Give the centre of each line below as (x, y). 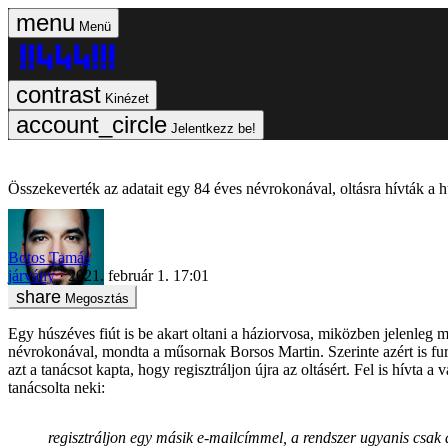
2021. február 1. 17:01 (138, 275)
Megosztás (97, 298)
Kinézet (127, 98)
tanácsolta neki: (56, 387)
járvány (31, 275)
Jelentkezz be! (213, 128)
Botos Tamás (49, 257)
